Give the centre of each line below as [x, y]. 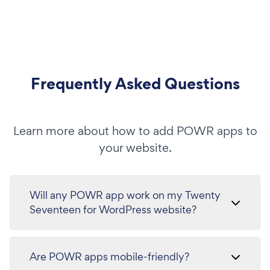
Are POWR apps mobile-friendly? [109, 256]
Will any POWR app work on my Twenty [125, 195]
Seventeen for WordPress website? [113, 209]
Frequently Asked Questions [135, 83]
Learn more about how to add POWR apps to [135, 130]
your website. [135, 147]
